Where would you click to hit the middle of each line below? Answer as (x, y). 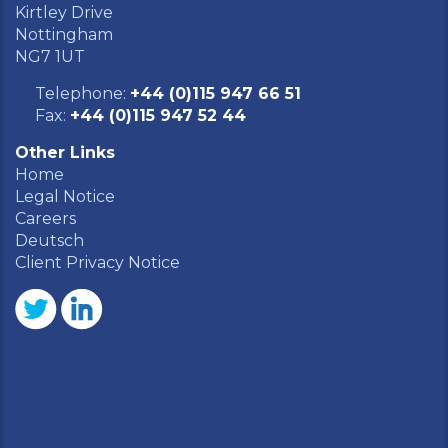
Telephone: (82, 94)
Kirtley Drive (64, 13)
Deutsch (49, 241)
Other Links (65, 153)
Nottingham (64, 35)
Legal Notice (65, 197)
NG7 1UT (50, 57)
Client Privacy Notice (97, 263)
